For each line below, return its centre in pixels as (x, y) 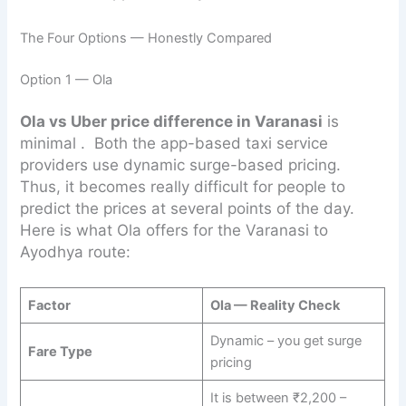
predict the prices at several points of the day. (188, 208)
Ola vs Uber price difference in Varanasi (172, 121)
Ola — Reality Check (275, 305)
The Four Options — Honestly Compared (146, 38)
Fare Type (60, 351)
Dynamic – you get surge (285, 340)
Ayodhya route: (76, 251)
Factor (49, 305)
